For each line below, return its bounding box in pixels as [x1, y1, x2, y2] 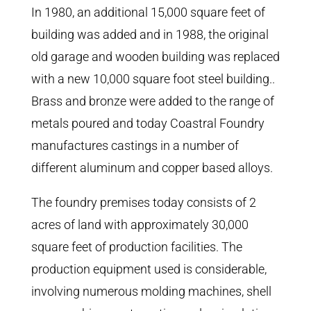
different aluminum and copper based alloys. [31, 160, 273, 175]
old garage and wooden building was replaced [31, 49, 280, 64]
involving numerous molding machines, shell [31, 283, 271, 299]
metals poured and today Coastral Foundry [31, 115, 264, 131]
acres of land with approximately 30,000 [31, 217, 249, 232]
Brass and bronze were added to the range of [31, 93, 274, 108]
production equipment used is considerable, [31, 261, 267, 276]
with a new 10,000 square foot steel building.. [31, 71, 275, 86]
